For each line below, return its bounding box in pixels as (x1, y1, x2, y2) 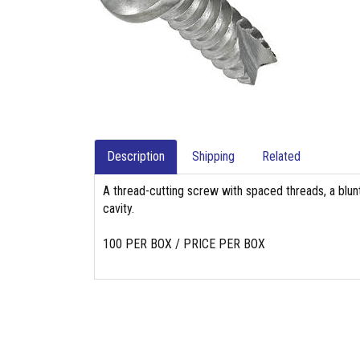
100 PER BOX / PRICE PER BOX (103, 236, 265, 252)
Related (262, 149, 301, 164)
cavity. (103, 201, 134, 216)
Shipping (192, 149, 235, 164)
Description (107, 149, 165, 164)
